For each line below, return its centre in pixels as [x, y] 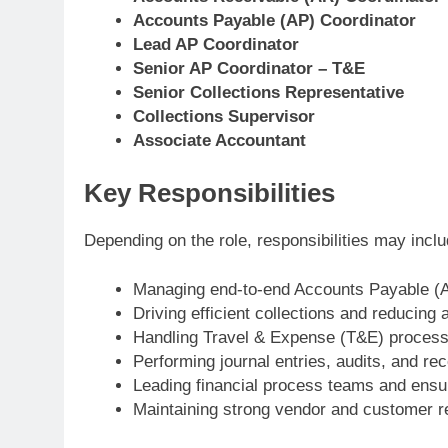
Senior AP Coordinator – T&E [248, 69]
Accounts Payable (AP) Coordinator [274, 21]
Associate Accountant [219, 141]
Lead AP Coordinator [215, 45]
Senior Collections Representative [268, 93]
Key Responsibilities [209, 192]
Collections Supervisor [223, 117]
